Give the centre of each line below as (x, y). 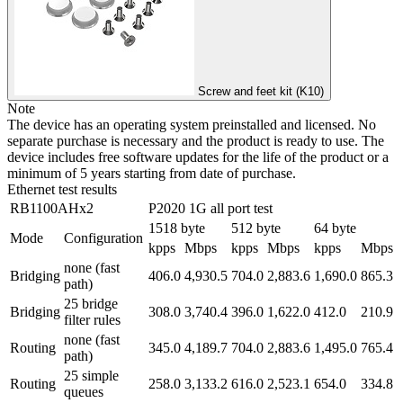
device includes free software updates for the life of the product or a (198, 157)
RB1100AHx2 (52, 209)
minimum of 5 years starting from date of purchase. (152, 174)
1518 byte (177, 228)
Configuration (103, 238)
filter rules (92, 320)
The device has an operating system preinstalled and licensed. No (192, 125)
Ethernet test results (62, 190)
